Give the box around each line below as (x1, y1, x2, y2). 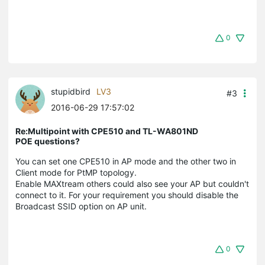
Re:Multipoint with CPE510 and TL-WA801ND (15, 126, 198, 137)
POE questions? (15, 136, 80, 147)
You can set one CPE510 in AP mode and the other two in (15, 156, 236, 167)
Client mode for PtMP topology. (15, 167, 137, 178)
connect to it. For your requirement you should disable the (15, 190, 238, 201)
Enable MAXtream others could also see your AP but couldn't (15, 179, 249, 189)
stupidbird (51, 86, 91, 97)
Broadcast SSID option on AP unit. (15, 201, 147, 212)
